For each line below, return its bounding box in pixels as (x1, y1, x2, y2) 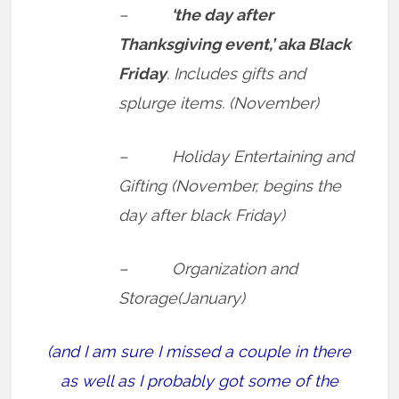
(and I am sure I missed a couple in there (47, 341, 352, 361)
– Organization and (118, 258, 298, 278)
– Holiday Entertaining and (118, 146, 354, 166)
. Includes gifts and (167, 63, 306, 83)
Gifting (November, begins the (118, 175, 342, 195)
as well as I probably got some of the (60, 370, 338, 390)
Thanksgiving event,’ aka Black (118, 34, 352, 53)
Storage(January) (118, 288, 246, 307)
